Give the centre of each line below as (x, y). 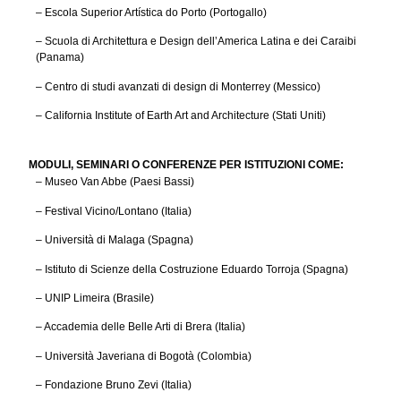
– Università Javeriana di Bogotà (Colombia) (144, 356)
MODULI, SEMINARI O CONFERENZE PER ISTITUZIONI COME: (186, 165)
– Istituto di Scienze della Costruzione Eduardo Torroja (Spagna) (192, 269)
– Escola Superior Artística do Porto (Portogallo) (151, 12)
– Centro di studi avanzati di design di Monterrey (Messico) (178, 86)
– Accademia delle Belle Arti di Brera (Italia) (141, 327)
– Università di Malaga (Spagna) (115, 240)
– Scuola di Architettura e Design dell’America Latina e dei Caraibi (196, 42)
